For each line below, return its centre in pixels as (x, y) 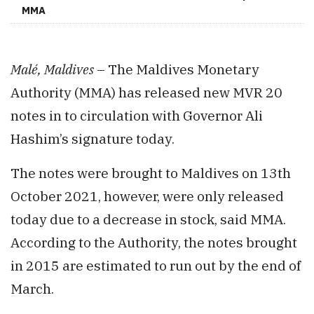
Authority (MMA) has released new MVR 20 (146, 93)
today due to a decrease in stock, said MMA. (148, 219)
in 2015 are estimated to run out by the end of (156, 266)
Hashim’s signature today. (93, 139)
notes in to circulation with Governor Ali (137, 116)
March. (32, 289)
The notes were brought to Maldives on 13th (151, 173)
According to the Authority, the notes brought (154, 243)
